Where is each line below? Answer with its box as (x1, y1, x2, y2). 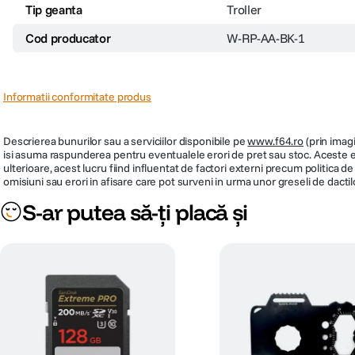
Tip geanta (25, 3, 82, 20)
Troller (227, 3, 262, 20)
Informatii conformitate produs (3, 91, 151, 106)
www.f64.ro (247, 136, 304, 151)
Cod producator (25, 32, 111, 48)
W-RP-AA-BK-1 (227, 32, 305, 48)
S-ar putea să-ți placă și (22, 200, 247, 228)
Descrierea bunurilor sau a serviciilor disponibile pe (3, 136, 248, 151)
